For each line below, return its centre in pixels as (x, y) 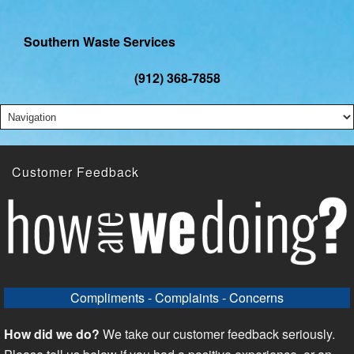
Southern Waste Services (100, 41)
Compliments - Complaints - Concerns (177, 297)
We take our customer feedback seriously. (217, 333)
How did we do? (52, 333)
